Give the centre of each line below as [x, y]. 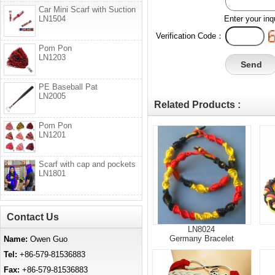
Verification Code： [190, 36]
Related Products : [197, 105]
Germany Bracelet [202, 238]
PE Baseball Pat [68, 87]
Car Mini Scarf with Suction [87, 10]
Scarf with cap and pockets [87, 164]
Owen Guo [48, 239]
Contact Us [33, 217]
